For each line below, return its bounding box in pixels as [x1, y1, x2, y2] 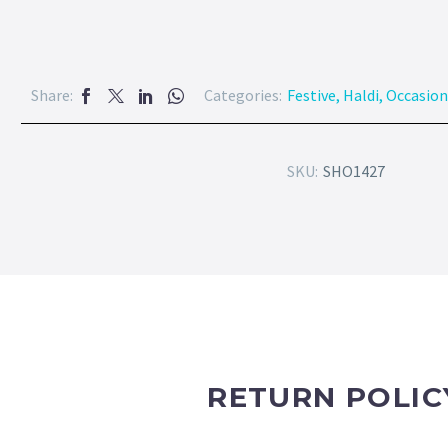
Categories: [203, 85, 282, 106]
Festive [286, 85, 336, 106]
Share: [30, 85, 73, 106]
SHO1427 [322, 161, 385, 182]
